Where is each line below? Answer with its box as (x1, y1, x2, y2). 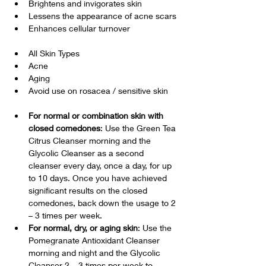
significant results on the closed (28, 185, 150, 195)
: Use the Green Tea (100, 123, 178, 133)
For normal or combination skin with (28, 110, 166, 121)
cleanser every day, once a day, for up (28, 160, 174, 170)
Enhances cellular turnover (28, 23, 130, 33)
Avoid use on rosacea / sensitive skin (28, 85, 168, 96)
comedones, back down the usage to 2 (28, 198, 178, 208)
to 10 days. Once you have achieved (28, 173, 169, 183)
